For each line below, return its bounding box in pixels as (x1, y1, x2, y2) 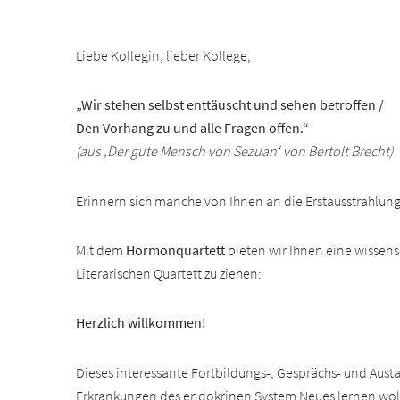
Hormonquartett (126, 240, 229, 259)
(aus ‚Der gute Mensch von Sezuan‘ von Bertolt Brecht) (76, 142, 394, 161)
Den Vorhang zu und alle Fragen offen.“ (76, 119, 310, 137)
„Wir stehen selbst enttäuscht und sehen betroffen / (76, 96, 385, 114)
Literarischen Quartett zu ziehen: (76, 263, 262, 282)
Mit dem (76, 240, 127, 259)
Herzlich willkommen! (76, 313, 207, 332)
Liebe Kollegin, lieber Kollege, (76, 46, 252, 64)
